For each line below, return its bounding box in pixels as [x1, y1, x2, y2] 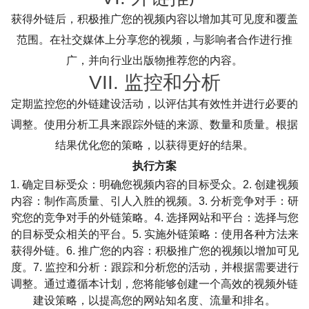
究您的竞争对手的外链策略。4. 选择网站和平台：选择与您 [10, 211, 299, 223]
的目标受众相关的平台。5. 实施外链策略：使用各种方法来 [10, 228, 299, 240]
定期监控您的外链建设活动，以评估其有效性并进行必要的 [11, 97, 298, 110]
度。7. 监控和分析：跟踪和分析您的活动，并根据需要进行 [10, 261, 299, 273]
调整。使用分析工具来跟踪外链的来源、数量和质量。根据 [11, 118, 298, 130]
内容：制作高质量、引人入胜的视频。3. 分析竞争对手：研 [10, 195, 299, 207]
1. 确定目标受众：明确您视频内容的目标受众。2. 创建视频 [10, 178, 299, 190]
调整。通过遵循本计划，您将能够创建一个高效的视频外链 [11, 277, 298, 290]
